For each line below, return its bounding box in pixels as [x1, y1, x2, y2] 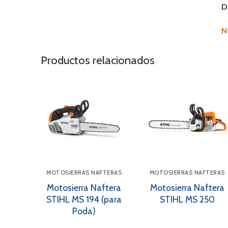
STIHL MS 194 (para [46, 194, 122, 205]
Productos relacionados [41, 53, 155, 68]
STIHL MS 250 [159, 194, 215, 205]
